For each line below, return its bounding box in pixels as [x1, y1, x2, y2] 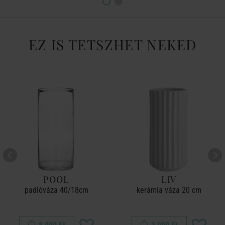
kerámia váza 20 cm [136, 185, 201, 195]
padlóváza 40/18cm [24, 185, 88, 195]
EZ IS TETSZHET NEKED [28, 35, 197, 54]
